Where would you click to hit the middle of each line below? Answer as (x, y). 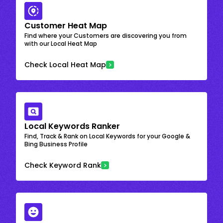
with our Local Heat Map (61, 43)
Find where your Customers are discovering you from (106, 35)
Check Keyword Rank (63, 165)
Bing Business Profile (56, 144)
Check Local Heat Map (65, 64)
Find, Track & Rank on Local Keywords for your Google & (107, 136)
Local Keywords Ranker (72, 126)
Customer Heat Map (66, 25)
